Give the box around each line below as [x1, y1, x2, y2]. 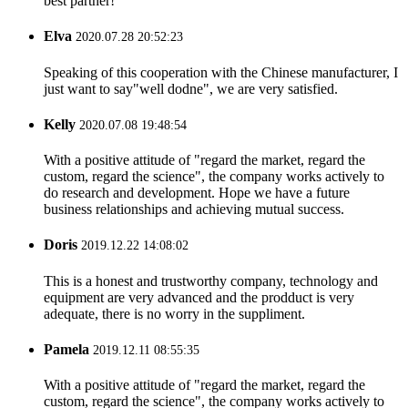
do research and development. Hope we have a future [44, 185, 350, 201]
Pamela [44, 341, 89, 357]
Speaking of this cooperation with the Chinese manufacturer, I [44, 64, 398, 80]
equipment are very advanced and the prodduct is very [44, 289, 354, 305]
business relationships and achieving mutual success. [44, 201, 344, 218]
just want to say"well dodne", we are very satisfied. [44, 80, 338, 97]
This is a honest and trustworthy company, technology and [44, 272, 378, 289]
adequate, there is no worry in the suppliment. [44, 305, 305, 321]
